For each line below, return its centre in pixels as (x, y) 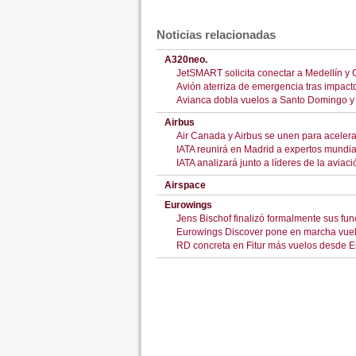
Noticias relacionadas (216, 35)
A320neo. (186, 60)
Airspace (185, 185)
